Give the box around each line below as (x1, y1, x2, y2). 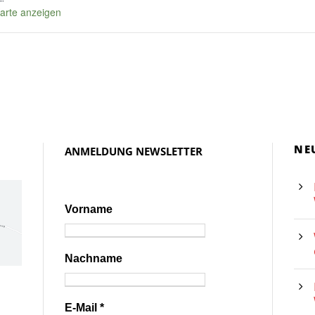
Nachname (64, 252, 122, 264)
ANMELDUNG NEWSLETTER (64, 143, 202, 158)
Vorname (64, 202, 112, 215)
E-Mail (64, 301, 100, 314)
